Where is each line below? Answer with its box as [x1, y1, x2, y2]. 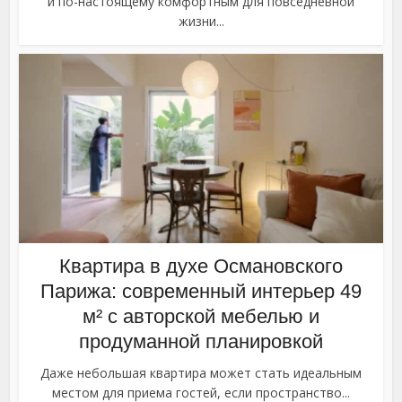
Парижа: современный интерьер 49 [40, 280, 362, 303]
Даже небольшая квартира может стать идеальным [40, 364, 362, 382]
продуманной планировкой [79, 330, 323, 354]
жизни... [178, 13, 224, 31]
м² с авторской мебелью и [83, 305, 319, 328]
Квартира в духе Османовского [59, 255, 343, 278]
